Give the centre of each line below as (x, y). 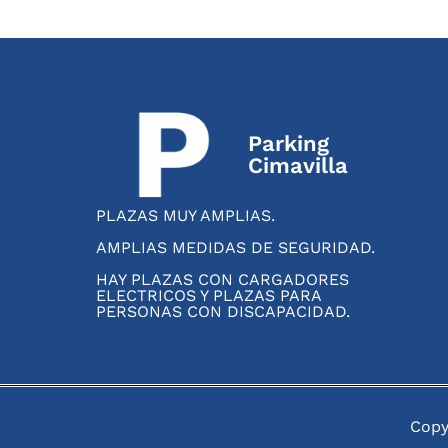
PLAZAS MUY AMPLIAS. (185, 215)
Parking (288, 143)
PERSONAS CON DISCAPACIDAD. (223, 311)
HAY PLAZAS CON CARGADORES (222, 279)
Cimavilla (297, 165)
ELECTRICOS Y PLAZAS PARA (208, 295)
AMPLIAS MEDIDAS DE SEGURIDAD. (235, 247)
